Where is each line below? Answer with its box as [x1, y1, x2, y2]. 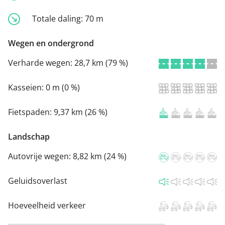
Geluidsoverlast [8, 175, 67, 187]
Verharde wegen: [8, 57, 74, 69]
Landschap [8, 131, 50, 143]
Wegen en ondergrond [8, 38, 94, 49]
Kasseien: [8, 82, 46, 93]
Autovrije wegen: [8, 151, 73, 162]
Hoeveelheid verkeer [8, 200, 86, 211]
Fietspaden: [8, 106, 54, 118]
